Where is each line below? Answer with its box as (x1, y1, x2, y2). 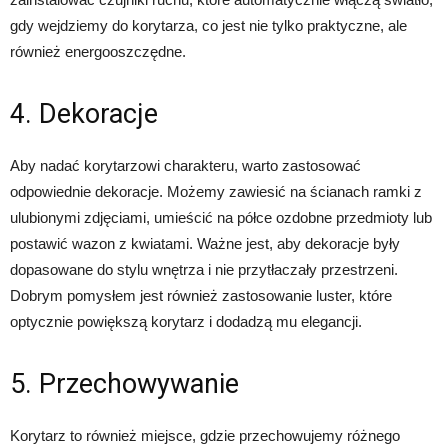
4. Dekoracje (10, 98, 158, 130)
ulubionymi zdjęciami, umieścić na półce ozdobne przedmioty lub (10, 209, 432, 226)
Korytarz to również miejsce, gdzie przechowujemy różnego (10, 427, 400, 444)
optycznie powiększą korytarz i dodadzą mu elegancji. (10, 313, 362, 330)
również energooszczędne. (10, 43, 186, 60)
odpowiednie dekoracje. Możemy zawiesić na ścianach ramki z (10, 183, 422, 200)
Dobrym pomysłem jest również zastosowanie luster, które (10, 287, 392, 304)
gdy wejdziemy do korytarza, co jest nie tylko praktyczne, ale (10, 17, 407, 34)
